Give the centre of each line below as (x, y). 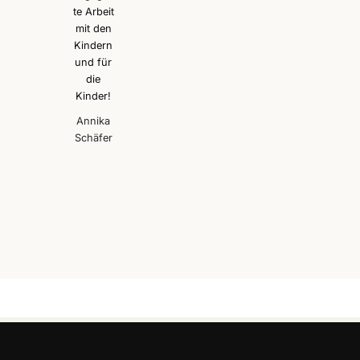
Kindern (94, 45)
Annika (94, 121)
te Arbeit (93, 11)
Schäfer (93, 137)
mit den (93, 28)
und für (94, 62)
